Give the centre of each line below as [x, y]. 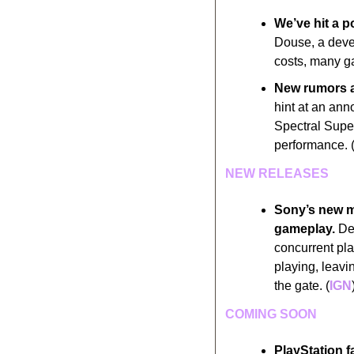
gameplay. [305, 228]
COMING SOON [271, 314]
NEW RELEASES [277, 173]
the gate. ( [302, 285]
